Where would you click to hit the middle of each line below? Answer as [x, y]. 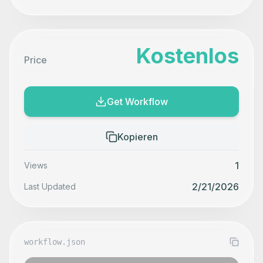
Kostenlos [188, 56]
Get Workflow [137, 102]
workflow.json [55, 242]
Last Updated [50, 186]
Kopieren [137, 137]
